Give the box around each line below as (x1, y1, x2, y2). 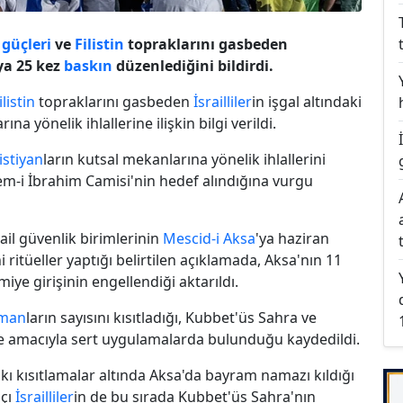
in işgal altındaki (252, 91, 362, 112)
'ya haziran (255, 228, 329, 248)
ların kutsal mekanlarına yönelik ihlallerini (43, 148, 326, 169)
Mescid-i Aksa (163, 228, 255, 248)
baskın (64, 55, 112, 76)
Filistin (75, 33, 124, 54)
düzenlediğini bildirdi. (112, 55, 273, 76)
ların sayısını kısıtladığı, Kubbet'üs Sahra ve (26, 307, 317, 327)
